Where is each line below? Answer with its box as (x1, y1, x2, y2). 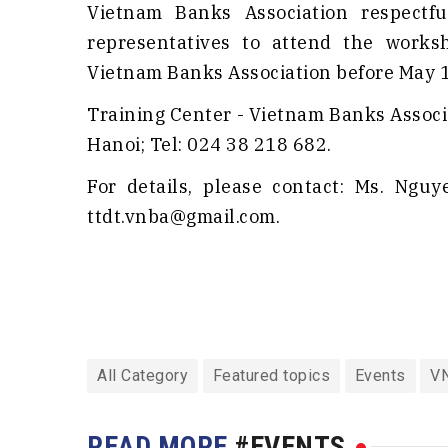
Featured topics (212, 366, 330, 386)
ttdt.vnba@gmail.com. (87, 205, 280, 229)
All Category (97, 366, 188, 386)
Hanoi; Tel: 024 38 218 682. (87, 133, 332, 157)
